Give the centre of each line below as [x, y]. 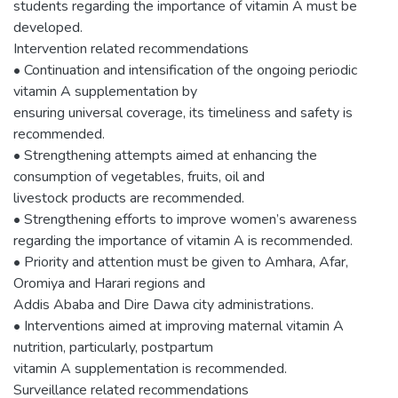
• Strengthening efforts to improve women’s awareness [185, 219]
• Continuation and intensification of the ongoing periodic [185, 70]
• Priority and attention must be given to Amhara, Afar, [181, 262]
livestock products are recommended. [129, 198]
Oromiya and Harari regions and [109, 283]
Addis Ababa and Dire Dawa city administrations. [163, 304]
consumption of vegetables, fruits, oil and [139, 176]
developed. [48, 27]
